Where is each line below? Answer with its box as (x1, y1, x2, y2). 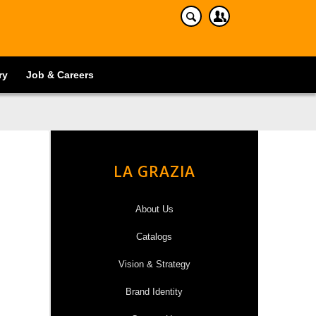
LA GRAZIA (113, 162, 195, 181)
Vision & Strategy (118, 259, 190, 269)
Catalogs (136, 231, 172, 242)
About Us (135, 204, 174, 214)
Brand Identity (126, 286, 183, 297)
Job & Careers (25, 69, 94, 80)
